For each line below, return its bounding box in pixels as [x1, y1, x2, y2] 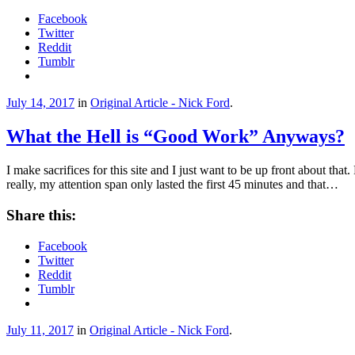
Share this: [6, 206, 76, 223]
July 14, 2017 [6, 96, 74, 110]
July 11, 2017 [6, 323, 74, 337]
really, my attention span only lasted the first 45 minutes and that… [6, 177, 338, 192]
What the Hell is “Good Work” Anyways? [6, 126, 345, 147]
